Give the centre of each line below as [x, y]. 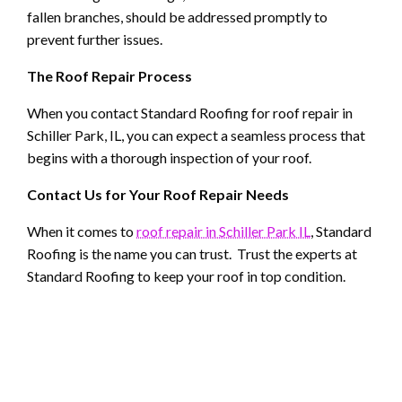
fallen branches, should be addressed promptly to [177, 17]
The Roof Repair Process [109, 76]
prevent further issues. [95, 39]
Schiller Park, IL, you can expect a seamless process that [196, 135]
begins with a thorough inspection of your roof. [169, 158]
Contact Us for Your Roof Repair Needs [158, 195]
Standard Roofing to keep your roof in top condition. [186, 276]
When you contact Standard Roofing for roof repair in [190, 113]
